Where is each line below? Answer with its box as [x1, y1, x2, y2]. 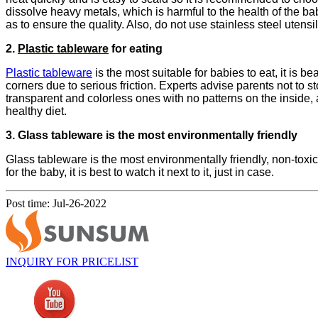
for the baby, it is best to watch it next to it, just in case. [6, 166, 274, 179]
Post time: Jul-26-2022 [6, 197, 106, 210]
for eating [109, 43, 163, 55]
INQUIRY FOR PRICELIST [6, 256, 138, 268]
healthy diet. [6, 105, 67, 118]
